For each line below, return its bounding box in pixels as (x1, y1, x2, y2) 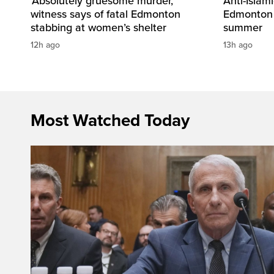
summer (223, 20, 262, 34)
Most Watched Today (31, 109, 190, 131)
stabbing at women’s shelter (31, 20, 166, 34)
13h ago (223, 39, 253, 50)
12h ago (31, 39, 60, 50)
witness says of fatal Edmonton (31, 7, 180, 21)
